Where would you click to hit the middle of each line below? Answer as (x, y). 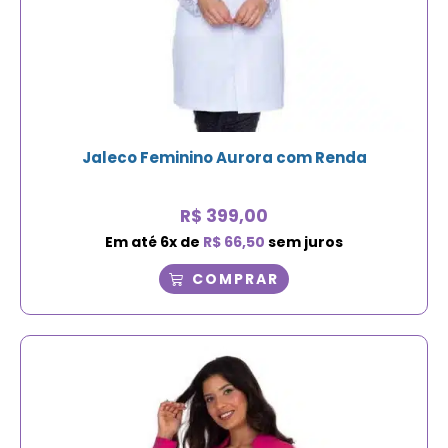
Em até (132, 241)
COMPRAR (236, 278)
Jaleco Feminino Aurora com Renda (224, 157)
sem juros (304, 241)
